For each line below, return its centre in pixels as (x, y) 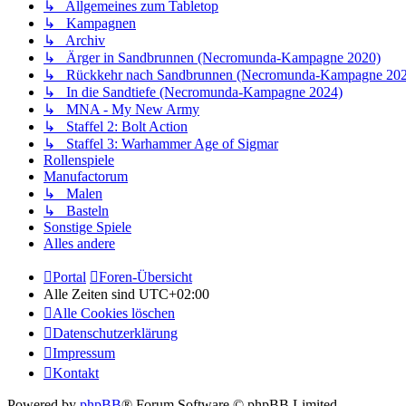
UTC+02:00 (174, 294)
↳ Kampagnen (90, 23)
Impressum (84, 353)
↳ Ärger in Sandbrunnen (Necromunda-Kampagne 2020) (212, 57)
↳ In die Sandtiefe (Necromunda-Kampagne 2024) (193, 92)
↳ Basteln (76, 210)
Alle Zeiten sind (91, 294)
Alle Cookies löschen (114, 313)
